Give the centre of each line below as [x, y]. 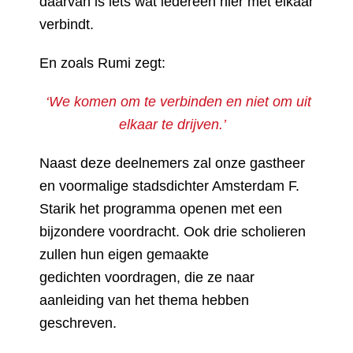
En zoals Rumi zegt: [102, 63]
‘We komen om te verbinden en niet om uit [176, 102]
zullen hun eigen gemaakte [124, 255]
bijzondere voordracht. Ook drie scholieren [173, 232]
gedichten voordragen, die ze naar [147, 277]
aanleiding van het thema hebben [144, 300]
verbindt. [67, 24]
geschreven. [78, 323]
